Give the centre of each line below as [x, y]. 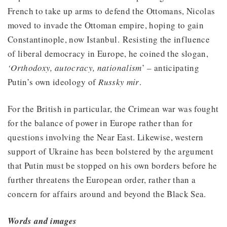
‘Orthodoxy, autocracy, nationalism [75, 68]
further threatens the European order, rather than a [102, 180]
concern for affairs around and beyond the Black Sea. [109, 194]
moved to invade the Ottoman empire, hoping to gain [106, 25]
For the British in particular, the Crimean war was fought [113, 109]
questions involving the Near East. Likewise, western [106, 137]
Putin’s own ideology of [53, 82]
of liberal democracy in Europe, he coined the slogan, [108, 54]
